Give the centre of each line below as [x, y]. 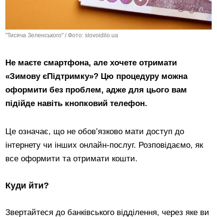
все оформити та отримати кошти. [72, 158]
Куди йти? [27, 185]
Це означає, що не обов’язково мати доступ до [95, 131]
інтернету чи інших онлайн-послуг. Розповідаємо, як [104, 145]
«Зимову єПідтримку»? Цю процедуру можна [97, 76]
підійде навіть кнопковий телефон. [77, 103]
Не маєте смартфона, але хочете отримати [91, 62]
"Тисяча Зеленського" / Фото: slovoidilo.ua [62, 35]
